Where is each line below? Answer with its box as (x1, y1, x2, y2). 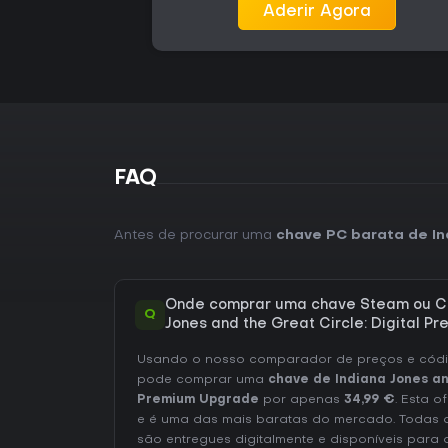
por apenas (259, 394, 344, 407)
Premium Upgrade (137, 394, 259, 407)
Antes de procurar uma (114, 229, 276, 243)
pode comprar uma (137, 374, 268, 387)
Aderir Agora (263, 4, 372, 21)
